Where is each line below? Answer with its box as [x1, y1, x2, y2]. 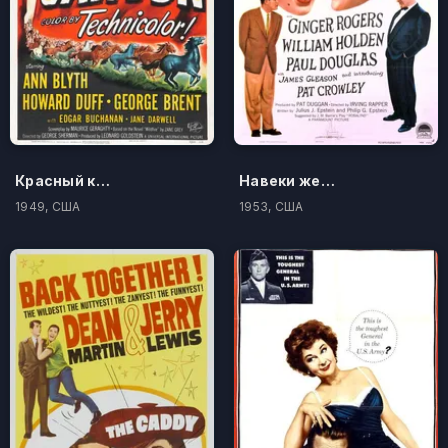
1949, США [15, 198, 81, 214]
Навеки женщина [320, 171, 335, 189]
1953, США [239, 198, 304, 214]
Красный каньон [95, 171, 110, 189]
